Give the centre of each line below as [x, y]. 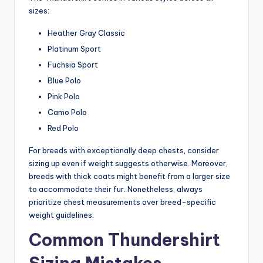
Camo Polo [67, 112]
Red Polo [63, 128]
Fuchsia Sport [73, 64]
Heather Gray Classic [86, 33]
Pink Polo [64, 97]
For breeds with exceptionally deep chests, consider [124, 151]
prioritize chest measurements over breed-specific [122, 202]
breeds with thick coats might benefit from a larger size [129, 176]
